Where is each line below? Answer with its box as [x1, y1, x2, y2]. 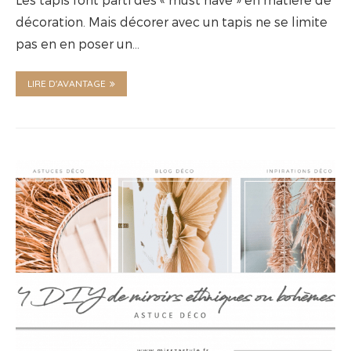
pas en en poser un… [16, 35, 139, 51]
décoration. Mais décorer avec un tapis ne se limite [16, 13, 327, 29]
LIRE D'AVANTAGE [27, 77, 106, 89]
